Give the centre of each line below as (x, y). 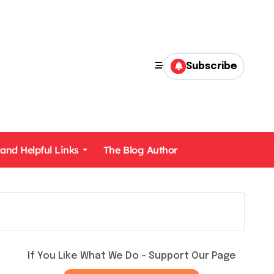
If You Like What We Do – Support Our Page (131, 256)
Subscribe (212, 66)
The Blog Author (140, 150)
